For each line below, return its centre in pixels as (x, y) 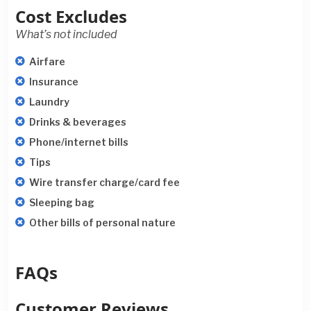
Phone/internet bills (79, 142)
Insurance (54, 82)
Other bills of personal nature (102, 222)
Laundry (49, 102)
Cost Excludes (71, 16)
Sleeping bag (62, 202)
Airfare (47, 61)
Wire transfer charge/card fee (104, 182)
